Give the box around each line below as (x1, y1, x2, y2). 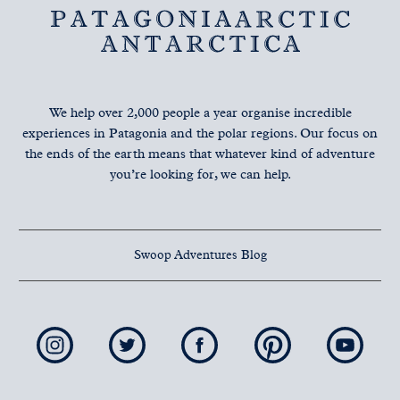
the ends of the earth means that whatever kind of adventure (25, 147, 375, 162)
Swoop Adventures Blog (133, 249, 267, 262)
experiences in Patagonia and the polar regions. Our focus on (22, 127, 378, 141)
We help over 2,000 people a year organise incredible (48, 106, 352, 121)
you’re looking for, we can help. (109, 168, 291, 182)
